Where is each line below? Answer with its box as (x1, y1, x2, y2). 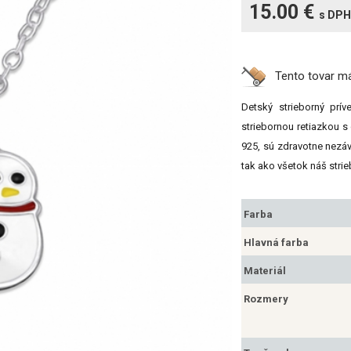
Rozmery (244, 292, 288, 305)
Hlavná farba (244, 236, 309, 248)
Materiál (244, 264, 286, 277)
